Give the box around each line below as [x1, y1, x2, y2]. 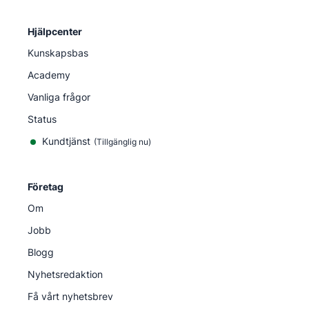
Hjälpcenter [28, 25, 82, 37]
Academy [28, 68, 70, 81]
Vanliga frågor [28, 90, 90, 103]
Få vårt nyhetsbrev [28, 290, 113, 302]
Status [28, 112, 57, 125]
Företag [28, 180, 63, 192]
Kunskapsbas [28, 46, 88, 59]
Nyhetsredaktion [28, 268, 103, 280]
